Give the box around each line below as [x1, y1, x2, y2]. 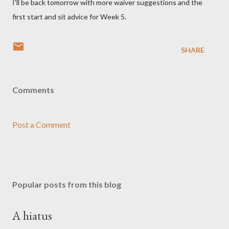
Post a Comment [12, 120, 71, 129]
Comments [12, 85, 54, 95]
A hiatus [12, 208, 52, 223]
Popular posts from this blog [12, 179, 121, 189]
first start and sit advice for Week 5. [12, 12, 126, 21]
